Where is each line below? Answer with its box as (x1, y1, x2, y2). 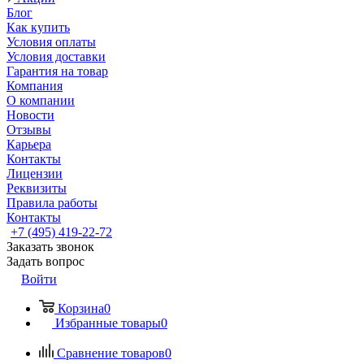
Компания (6, 79, 63, 93)
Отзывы (6, 123, 51, 136)
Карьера (6, 137, 51, 151)
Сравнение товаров (57, 346, 165, 360)
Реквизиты (6, 181, 67, 195)
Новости (6, 108, 54, 122)
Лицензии (6, 167, 63, 180)
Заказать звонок (6, 240, 94, 253)
